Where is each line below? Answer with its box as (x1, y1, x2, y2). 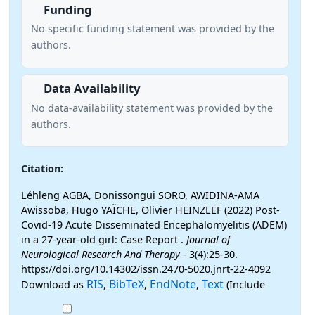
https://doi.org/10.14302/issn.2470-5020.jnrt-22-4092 (21, 262, 271, 276)
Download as (21, 277, 86, 291)
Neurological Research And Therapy (21, 247, 180, 261)
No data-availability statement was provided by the (30, 101, 273, 115)
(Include (224, 277, 265, 291)
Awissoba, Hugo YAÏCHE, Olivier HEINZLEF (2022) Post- (21, 202, 280, 217)
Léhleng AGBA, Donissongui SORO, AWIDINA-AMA (21, 188, 259, 202)
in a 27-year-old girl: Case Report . (21, 232, 186, 246)
